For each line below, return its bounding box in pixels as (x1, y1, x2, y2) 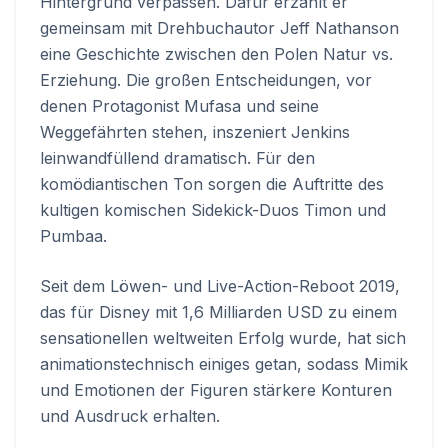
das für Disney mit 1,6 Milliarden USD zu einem (40, 302, 397, 323)
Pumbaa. (40, 226, 107, 247)
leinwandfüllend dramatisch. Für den (40, 148, 315, 169)
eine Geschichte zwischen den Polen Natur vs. (40, 44, 393, 65)
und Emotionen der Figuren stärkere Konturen (40, 380, 392, 401)
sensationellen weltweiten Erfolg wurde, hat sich (40, 328, 406, 349)
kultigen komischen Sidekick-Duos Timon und (40, 200, 386, 221)
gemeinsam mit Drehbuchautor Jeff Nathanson (40, 18, 399, 39)
